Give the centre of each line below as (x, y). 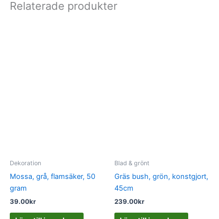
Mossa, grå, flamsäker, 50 (53, 176)
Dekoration (25, 163)
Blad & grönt (132, 163)
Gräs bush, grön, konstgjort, (161, 176)
